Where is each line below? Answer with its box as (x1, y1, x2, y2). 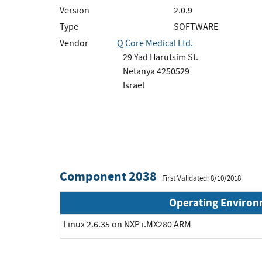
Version (60, 4, 89, 16)
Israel (122, 79, 144, 91)
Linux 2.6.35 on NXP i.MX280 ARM (63, 218, 191, 230)
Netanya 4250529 (122, 65, 189, 77)
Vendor (60, 37, 88, 49)
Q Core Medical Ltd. (116, 37, 193, 49)
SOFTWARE (174, 20, 218, 33)
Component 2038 (60, 167, 157, 185)
